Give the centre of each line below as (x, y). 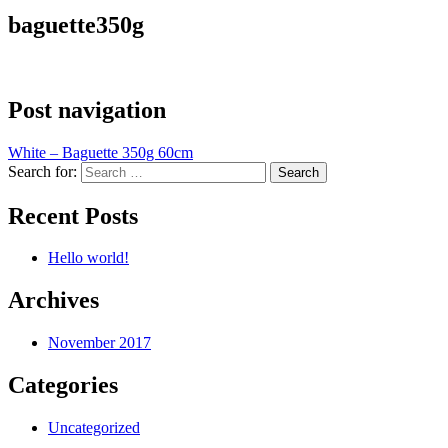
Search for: (42, 171)
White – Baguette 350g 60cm (100, 152)
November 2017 (99, 343)
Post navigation (87, 109)
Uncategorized (94, 428)
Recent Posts (73, 215)
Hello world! (88, 258)
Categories (63, 385)
